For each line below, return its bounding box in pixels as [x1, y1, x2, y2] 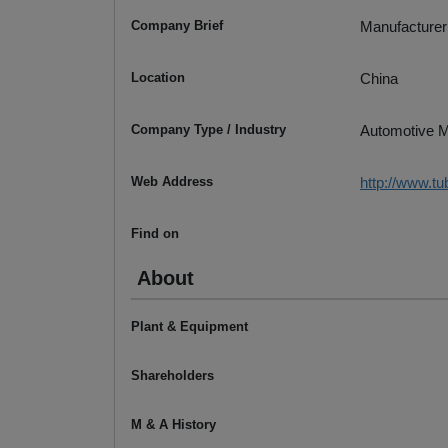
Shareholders [131, 368, 214, 384]
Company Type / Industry [131, 122, 286, 138]
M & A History [131, 417, 216, 433]
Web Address [131, 174, 213, 190]
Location [131, 70, 185, 86]
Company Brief [131, 18, 223, 34]
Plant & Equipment [131, 319, 248, 335]
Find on [131, 226, 179, 242]
